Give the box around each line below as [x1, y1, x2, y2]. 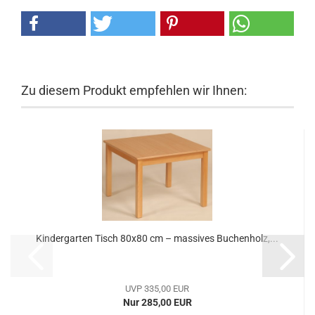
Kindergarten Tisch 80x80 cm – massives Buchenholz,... [36, 233, 278, 244]
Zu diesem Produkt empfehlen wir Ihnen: [21, 83, 247, 98]
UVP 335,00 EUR [125, 283, 189, 294]
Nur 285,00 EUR [122, 297, 192, 308]
